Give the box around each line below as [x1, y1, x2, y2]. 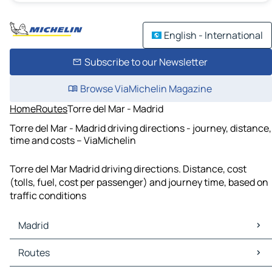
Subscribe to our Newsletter [84, 55, 208, 69]
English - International [164, 29, 263, 42]
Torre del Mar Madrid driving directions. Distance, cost [10, 162, 246, 176]
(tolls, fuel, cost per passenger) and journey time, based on [10, 175, 268, 189]
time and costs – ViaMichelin [10, 133, 136, 147]
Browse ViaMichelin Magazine [80, 82, 212, 95]
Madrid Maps [12, 239, 68, 253]
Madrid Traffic [12, 253, 73, 267]
